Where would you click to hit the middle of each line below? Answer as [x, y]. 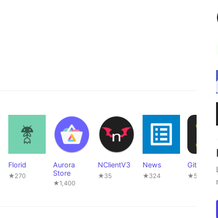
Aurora [64, 165]
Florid [17, 165]
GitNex [199, 165]
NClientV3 [114, 165]
